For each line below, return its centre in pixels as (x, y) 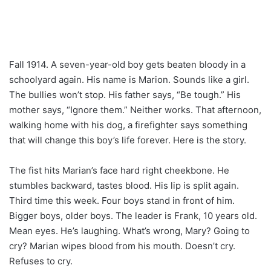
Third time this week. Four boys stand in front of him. (122, 200)
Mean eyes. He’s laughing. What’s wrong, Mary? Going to (129, 230)
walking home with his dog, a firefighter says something (128, 125)
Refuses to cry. (41, 261)
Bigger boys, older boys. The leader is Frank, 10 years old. (133, 215)
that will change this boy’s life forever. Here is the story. (128, 140)
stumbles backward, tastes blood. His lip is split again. (124, 185)
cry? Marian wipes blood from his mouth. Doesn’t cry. (122, 246)
